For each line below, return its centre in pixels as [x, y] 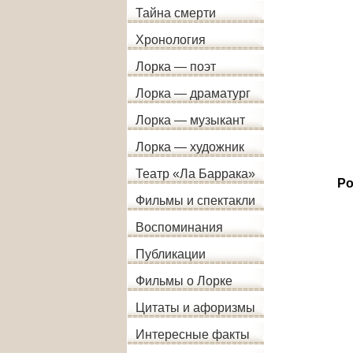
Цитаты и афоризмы [195, 308]
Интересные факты [193, 334]
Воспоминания [179, 227]
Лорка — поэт [176, 67]
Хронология [171, 40]
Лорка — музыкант [190, 120]
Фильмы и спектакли [195, 201]
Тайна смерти [176, 13]
